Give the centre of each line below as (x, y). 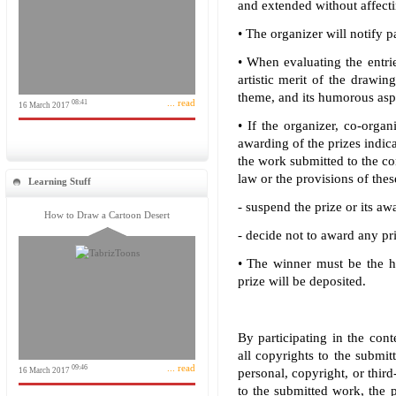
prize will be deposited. (301, 281)
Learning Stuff (60, 181)
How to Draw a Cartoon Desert (107, 215)
